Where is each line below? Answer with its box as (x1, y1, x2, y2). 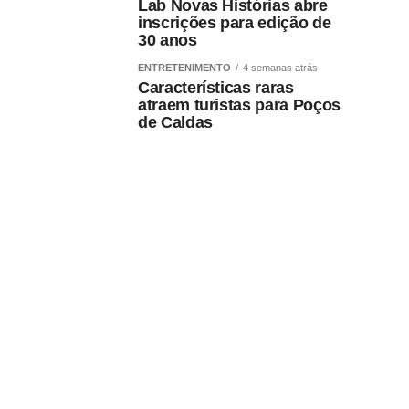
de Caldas (138, 113, 213, 132)
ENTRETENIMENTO (138, 62, 231, 74)
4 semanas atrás (243, 62, 318, 74)
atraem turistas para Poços (138, 96, 341, 115)
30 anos (138, 31, 197, 50)
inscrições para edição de (138, 14, 331, 33)
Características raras (138, 79, 294, 98)
